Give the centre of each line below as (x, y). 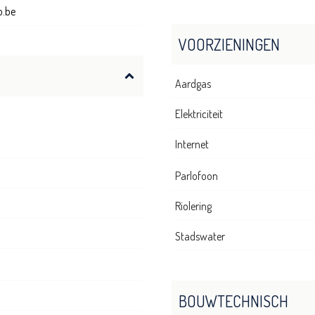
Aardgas (193, 84)
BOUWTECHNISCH (233, 301)
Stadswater (200, 237)
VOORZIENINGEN (229, 45)
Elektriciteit (199, 114)
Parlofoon (197, 176)
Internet (192, 144)
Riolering (193, 206)
